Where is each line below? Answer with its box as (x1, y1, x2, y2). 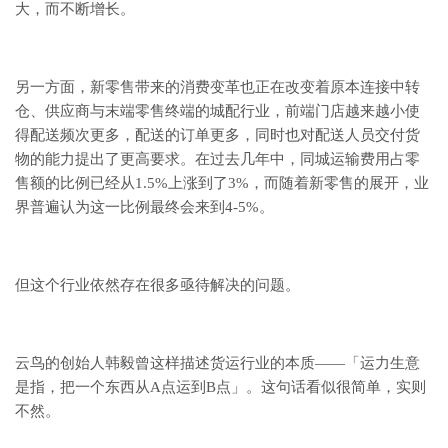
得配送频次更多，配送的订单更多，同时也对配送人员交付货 (15, 127, 420, 144)
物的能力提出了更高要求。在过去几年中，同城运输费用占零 (15, 151, 420, 168)
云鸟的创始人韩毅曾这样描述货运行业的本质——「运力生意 (15, 355, 420, 372)
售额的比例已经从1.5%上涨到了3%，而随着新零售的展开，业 (15, 175, 429, 192)
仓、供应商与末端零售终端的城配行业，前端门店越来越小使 (15, 103, 420, 120)
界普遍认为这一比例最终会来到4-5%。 (15, 199, 274, 216)
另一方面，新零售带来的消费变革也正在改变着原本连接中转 (15, 79, 420, 96)
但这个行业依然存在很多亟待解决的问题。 (15, 277, 300, 294)
